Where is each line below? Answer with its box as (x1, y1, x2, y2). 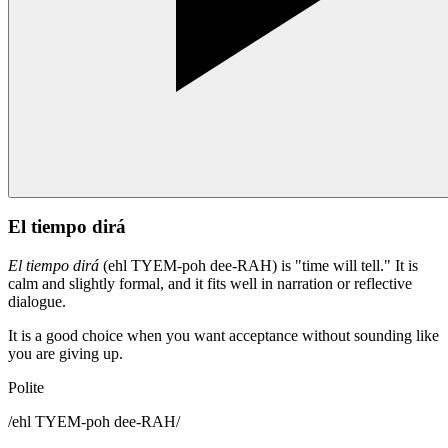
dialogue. (8, 293, 66, 311)
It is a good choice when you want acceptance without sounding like (8, 327, 439, 345)
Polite (8, 379, 44, 397)
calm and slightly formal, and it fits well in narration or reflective (8, 275, 412, 293)
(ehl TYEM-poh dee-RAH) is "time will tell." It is (99, 257, 418, 275)
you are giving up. (8, 345, 123, 363)
